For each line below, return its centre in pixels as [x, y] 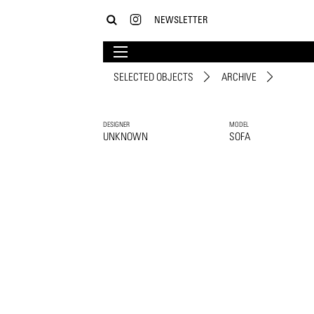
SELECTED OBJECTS [153, 77]
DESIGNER [116, 124]
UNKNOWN [125, 136]
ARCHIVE [239, 77]
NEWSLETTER [181, 19]
